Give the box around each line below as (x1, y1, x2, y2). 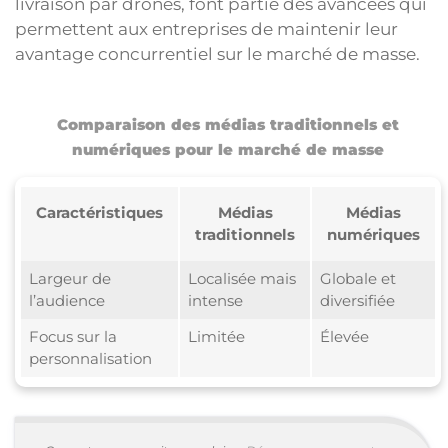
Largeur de (28, 268, 111, 288)
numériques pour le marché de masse (72, 139, 384, 159)
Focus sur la (28, 326, 117, 346)
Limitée (187, 326, 245, 346)
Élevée (319, 326, 369, 346)
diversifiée (319, 290, 395, 310)
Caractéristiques (36, 202, 163, 222)
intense (187, 290, 243, 310)
